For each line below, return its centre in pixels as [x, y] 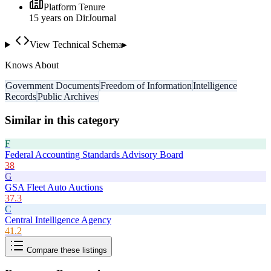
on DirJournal [89, 18]
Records [21, 97]
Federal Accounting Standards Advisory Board [94, 154]
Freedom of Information [146, 86]
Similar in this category [62, 120]
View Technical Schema [76, 45]
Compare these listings [66, 250]
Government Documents [52, 86]
